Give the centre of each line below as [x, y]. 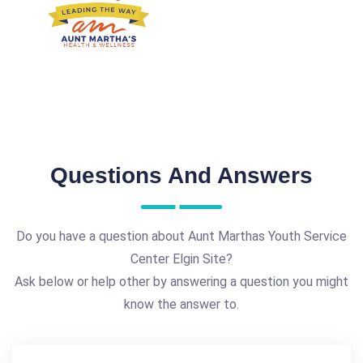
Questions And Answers [181, 175]
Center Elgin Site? [181, 258]
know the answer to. [181, 304]
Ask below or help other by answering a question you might [181, 281]
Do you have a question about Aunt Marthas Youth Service [181, 236]
